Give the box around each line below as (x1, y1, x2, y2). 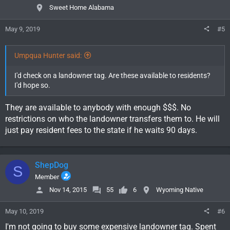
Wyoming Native (156, 186, 203, 194)
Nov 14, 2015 (49, 186, 87, 194)
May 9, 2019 (5, 25, 40, 33)
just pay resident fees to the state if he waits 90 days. (5, 125, 197, 135)
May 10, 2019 (5, 207, 44, 215)
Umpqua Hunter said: (14, 51, 82, 60)
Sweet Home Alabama (49, 4, 114, 12)
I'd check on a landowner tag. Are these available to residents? (14, 71, 210, 80)
